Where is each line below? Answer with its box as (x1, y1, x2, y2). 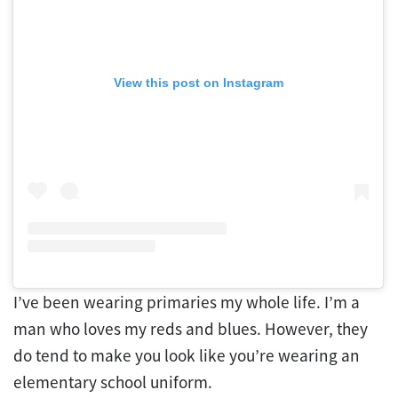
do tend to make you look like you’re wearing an (13, 344, 360, 366)
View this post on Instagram (113, 76, 283, 91)
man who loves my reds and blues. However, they (13, 317, 368, 339)
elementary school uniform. (13, 370, 216, 393)
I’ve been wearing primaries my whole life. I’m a (13, 291, 360, 313)
